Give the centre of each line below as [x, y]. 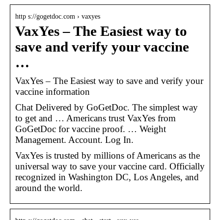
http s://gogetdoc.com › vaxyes [58, 16]
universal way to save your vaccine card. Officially [110, 166]
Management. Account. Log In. [74, 139]
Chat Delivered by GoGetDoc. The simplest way [107, 107]
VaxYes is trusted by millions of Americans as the [108, 155]
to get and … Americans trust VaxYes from [96, 118]
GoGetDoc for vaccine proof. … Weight [91, 129]
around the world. [49, 188]
